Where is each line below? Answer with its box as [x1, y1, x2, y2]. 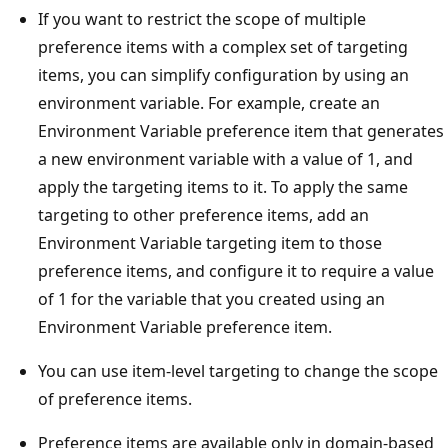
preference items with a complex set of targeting [38, 35, 408, 58]
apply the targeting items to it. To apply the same [38, 175, 408, 198]
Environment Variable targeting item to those [38, 231, 382, 254]
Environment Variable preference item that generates [38, 119, 444, 142]
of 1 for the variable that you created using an [38, 287, 385, 310]
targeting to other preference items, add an [38, 203, 369, 226]
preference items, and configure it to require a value [38, 259, 434, 282]
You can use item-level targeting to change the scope [38, 359, 438, 382]
